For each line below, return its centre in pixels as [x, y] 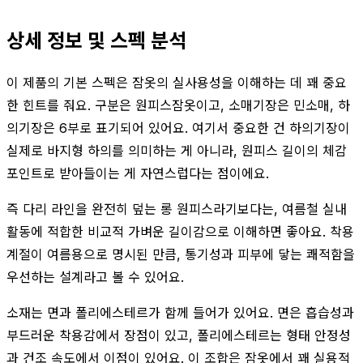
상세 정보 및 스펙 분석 [96, 41]
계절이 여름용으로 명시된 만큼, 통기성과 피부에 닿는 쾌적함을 [181, 254]
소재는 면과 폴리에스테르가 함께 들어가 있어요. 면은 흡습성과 [180, 312]
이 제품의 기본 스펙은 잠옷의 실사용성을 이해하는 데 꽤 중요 [177, 82]
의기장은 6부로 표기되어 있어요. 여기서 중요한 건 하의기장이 [178, 128]
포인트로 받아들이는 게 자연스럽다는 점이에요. [138, 173]
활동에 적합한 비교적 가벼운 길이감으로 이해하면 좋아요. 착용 [180, 231]
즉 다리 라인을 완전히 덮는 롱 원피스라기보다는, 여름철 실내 [177, 209]
